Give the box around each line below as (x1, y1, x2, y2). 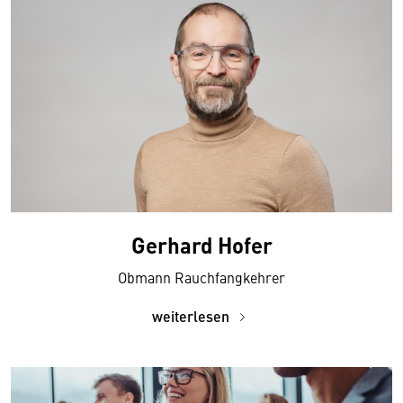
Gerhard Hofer (130, 229, 273, 261)
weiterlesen (152, 306, 233, 327)
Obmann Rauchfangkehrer (118, 267, 285, 288)
